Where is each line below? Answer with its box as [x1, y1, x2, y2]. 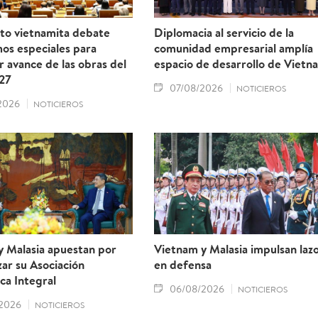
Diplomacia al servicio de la [153, 23, 294, 40]
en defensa [153, 256, 212, 273]
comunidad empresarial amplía [153, 39, 313, 56]
